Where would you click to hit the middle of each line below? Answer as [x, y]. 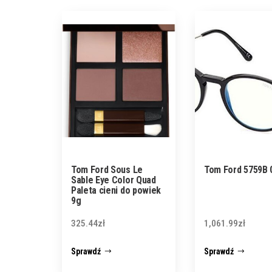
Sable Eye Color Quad [114, 180]
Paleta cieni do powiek [116, 190]
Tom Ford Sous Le [107, 170]
